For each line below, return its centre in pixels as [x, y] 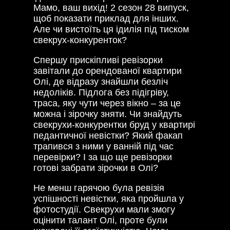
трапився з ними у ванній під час [103, 146]
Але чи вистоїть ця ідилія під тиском [111, 29]
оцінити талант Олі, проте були [100, 220]
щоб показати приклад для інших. [106, 18]
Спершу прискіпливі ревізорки [98, 60]
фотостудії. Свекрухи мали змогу [104, 209]
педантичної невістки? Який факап [108, 135]
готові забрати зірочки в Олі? [96, 168]
